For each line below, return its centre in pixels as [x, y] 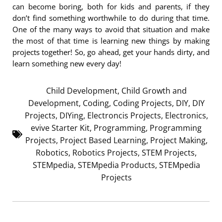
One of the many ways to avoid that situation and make [111, 29]
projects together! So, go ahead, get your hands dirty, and [111, 52]
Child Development [82, 90]
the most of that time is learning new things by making [111, 40]
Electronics [185, 115]
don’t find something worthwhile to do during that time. [111, 18]
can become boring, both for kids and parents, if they [111, 6]
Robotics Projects [105, 152]
